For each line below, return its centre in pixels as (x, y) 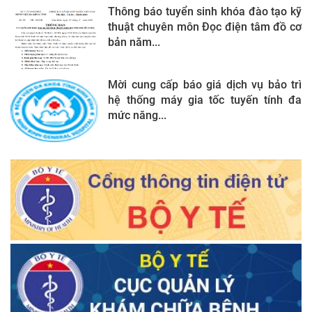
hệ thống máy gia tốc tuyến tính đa (205, 100)
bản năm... (134, 42)
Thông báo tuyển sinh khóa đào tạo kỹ (205, 11)
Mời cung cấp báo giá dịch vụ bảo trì (205, 84)
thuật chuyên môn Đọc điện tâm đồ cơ (205, 26)
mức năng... (138, 115)
